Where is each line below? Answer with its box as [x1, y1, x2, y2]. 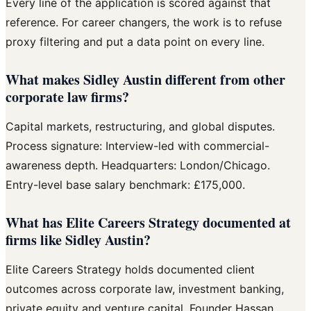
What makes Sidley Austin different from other [6, 69, 285, 90]
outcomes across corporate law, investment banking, [6, 282, 284, 296]
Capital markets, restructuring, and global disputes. [6, 119, 275, 134]
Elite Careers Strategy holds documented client [6, 262, 255, 277]
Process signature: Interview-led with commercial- [6, 139, 269, 153]
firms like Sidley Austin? [6, 230, 151, 251]
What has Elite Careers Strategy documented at [6, 212, 291, 233]
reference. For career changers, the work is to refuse [6, 15, 282, 30]
